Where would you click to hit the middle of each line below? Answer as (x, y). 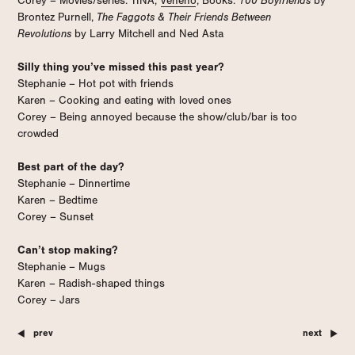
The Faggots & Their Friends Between (184, 17)
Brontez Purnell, (57, 17)
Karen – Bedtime (57, 200)
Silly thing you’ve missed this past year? (120, 67)
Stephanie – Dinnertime (74, 183)
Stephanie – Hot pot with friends (95, 84)
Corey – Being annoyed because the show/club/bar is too (157, 117)
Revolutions (44, 34)
